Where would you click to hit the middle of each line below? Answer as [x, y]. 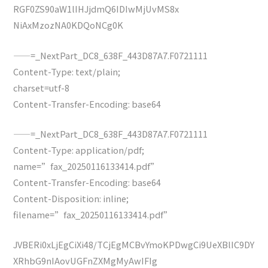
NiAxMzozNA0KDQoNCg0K [68, 25]
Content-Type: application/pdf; [79, 150]
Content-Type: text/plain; [67, 71]
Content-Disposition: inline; [71, 198]
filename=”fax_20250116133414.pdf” [93, 214]
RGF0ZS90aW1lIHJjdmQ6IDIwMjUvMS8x [96, 9]
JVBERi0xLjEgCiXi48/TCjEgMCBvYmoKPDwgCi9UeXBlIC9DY [134, 245]
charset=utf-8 [42, 87]
